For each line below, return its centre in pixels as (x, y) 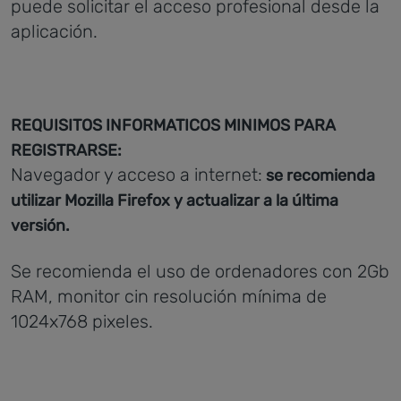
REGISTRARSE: (66, 150)
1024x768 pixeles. (82, 321)
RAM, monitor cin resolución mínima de (169, 296)
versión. (40, 226)
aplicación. (54, 31)
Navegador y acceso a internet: (137, 175)
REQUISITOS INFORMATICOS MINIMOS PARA (173, 125)
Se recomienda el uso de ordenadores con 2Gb (200, 271)
